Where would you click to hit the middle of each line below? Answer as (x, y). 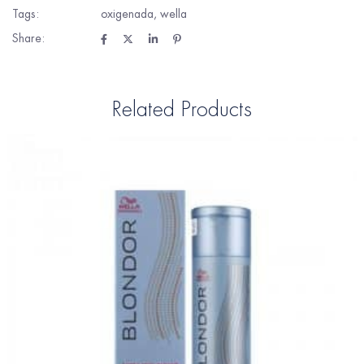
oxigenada (127, 14)
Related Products (182, 110)
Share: (28, 39)
